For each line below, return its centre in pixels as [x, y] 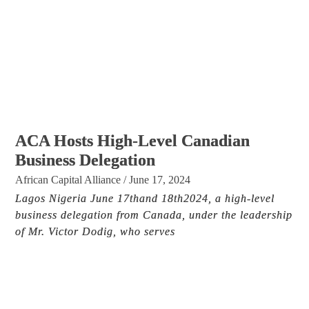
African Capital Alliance [68, 179]
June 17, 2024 [160, 179]
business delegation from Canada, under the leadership [154, 215]
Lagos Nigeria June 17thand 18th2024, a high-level [145, 198]
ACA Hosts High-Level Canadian [133, 140]
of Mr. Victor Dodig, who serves [96, 231]
